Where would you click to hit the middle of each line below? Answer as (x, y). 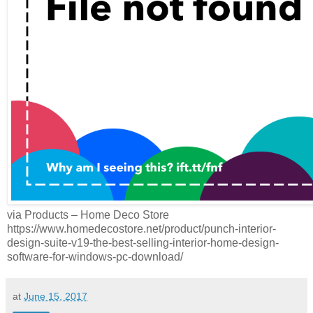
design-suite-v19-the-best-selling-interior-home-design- (143, 243)
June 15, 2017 (56, 297)
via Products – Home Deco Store (88, 215)
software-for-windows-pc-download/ (95, 257)
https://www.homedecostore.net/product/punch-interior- (141, 229)
